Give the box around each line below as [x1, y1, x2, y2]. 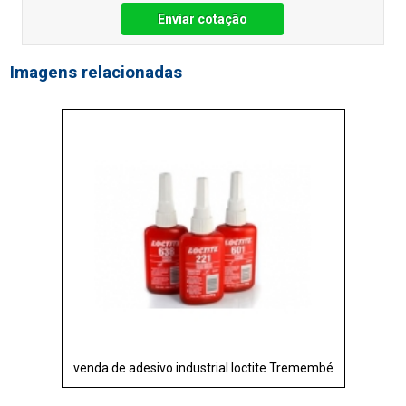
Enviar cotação [158, 12, 248, 27]
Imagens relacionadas [10, 63, 183, 83]
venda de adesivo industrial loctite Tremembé [72, 360, 333, 375]
